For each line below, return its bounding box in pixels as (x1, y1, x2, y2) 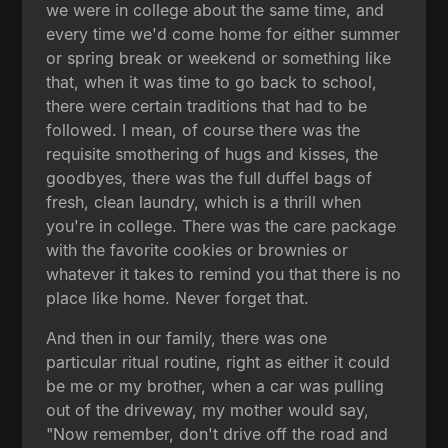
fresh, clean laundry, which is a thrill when (46, 191, 362, 212)
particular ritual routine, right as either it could (46, 351, 391, 372)
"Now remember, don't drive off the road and (46, 423, 389, 444)
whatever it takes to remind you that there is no (46, 263, 402, 284)
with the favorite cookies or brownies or (46, 239, 349, 260)
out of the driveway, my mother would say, (46, 399, 370, 420)
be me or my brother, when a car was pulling (46, 375, 385, 396)
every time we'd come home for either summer (46, 23, 401, 44)
